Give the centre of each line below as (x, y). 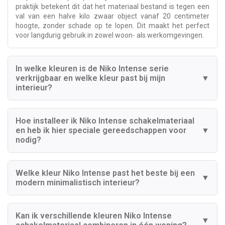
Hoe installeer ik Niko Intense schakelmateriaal (105, 121)
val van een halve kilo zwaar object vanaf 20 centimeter (113, 16)
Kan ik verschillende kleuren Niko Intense (94, 215)
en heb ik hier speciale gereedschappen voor (101, 130)
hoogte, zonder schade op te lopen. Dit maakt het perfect (113, 25)
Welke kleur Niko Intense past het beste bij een (105, 173)
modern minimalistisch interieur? (78, 182)
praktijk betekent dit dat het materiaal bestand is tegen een (113, 6)
